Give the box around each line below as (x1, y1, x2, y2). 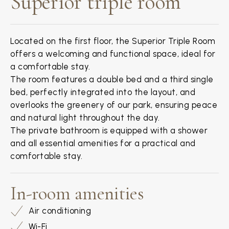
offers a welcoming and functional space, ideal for (10, 49, 215, 59)
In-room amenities (10, 182, 144, 205)
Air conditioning (29, 205, 91, 216)
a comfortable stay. (10, 61, 90, 72)
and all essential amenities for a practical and (10, 138, 196, 148)
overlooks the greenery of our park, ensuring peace (10, 100, 217, 110)
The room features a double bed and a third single (10, 74, 214, 84)
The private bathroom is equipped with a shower (10, 125, 208, 135)
